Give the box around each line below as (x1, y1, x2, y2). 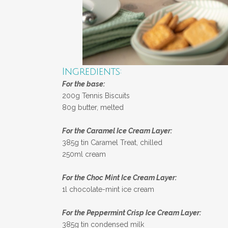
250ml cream (62, 150, 106, 158)
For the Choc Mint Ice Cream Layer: (62, 173, 177, 182)
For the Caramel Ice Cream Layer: (62, 126, 172, 135)
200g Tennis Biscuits (62, 91, 130, 100)
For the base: (62, 79, 105, 88)
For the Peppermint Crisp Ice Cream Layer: (62, 208, 201, 217)
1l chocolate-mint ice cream (62, 185, 154, 193)
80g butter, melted (62, 103, 124, 111)
